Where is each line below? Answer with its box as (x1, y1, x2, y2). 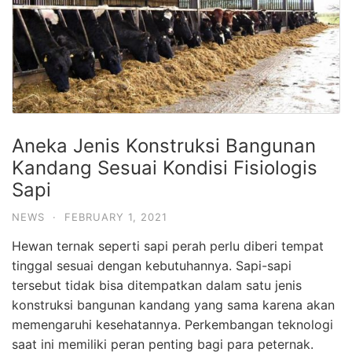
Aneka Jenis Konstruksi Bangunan (12, 134, 316, 157)
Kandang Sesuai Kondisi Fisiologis (12, 156, 317, 179)
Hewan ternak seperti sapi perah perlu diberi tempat (12, 237, 324, 254)
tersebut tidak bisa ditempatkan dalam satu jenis (12, 277, 302, 293)
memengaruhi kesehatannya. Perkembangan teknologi (12, 316, 333, 332)
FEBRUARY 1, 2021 (64, 210, 167, 223)
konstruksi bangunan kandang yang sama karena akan (12, 296, 335, 313)
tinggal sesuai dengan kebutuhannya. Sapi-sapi (12, 257, 291, 273)
